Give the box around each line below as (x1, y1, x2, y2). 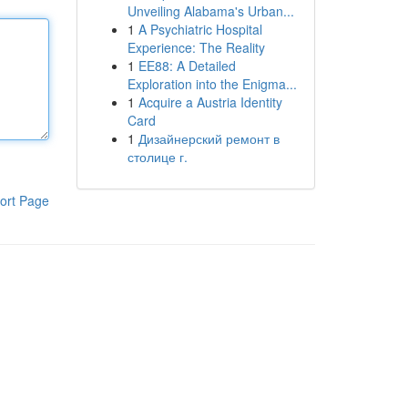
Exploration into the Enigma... (127, 75, 297, 93)
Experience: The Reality (127, 38, 265, 56)
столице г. (127, 148, 188, 166)
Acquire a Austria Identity (138, 93, 282, 111)
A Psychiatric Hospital (138, 20, 262, 38)
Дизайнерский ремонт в (138, 129, 280, 148)
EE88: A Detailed (138, 56, 236, 75)
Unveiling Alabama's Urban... (127, 2, 294, 20)
